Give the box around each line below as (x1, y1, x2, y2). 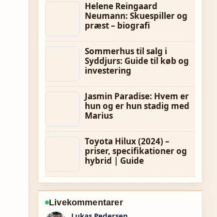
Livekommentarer (49, 198, 123, 207)
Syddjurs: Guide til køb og (85, 55, 189, 66)
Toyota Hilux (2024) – (85, 136, 170, 147)
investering (85, 65, 131, 76)
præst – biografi (85, 20, 150, 31)
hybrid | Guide (85, 155, 144, 166)
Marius (85, 110, 113, 121)
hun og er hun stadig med (85, 100, 189, 111)
